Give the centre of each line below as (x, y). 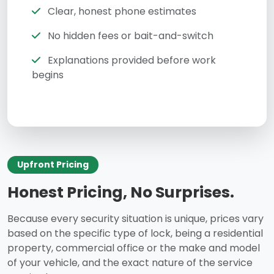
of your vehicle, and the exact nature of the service (130, 263)
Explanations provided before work (131, 61)
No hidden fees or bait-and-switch (129, 36)
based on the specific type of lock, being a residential (135, 234)
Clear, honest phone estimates (121, 12)
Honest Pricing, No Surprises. (121, 193)
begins (48, 75)
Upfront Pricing (53, 165)
